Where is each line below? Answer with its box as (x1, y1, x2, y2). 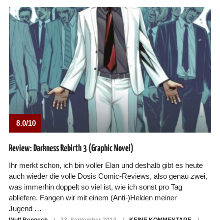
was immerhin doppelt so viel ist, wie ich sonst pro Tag (8, 183, 182, 192)
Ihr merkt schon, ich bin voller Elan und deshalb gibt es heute (8, 161, 203, 170)
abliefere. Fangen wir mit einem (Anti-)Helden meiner (8, 193, 177, 202)
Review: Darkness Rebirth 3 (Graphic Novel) (8, 144, 134, 154)
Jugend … (8, 204, 42, 213)
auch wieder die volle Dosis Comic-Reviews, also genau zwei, (8, 172, 207, 181)
